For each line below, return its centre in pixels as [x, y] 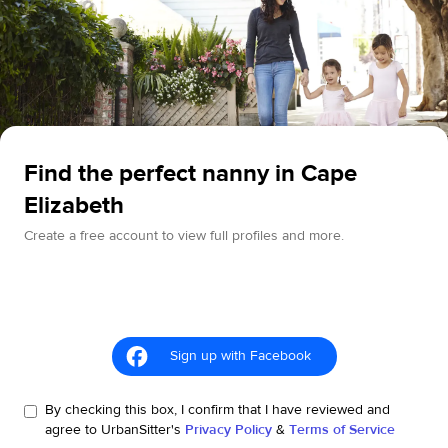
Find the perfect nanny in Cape [190, 174]
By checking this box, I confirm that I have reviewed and [217, 410]
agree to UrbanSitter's [113, 430]
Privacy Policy [228, 430]
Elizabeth [74, 206]
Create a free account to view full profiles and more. [184, 236]
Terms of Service [342, 430]
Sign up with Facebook [240, 356]
